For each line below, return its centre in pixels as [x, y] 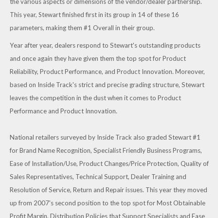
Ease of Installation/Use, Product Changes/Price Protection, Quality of [109, 164]
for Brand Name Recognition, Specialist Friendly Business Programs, [106, 151]
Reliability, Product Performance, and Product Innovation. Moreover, [107, 72]
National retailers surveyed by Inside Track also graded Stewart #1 [105, 137]
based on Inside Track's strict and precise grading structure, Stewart [107, 85]
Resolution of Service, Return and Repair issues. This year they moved [108, 190]
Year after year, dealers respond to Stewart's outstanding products [105, 45]
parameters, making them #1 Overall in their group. [82, 28]
